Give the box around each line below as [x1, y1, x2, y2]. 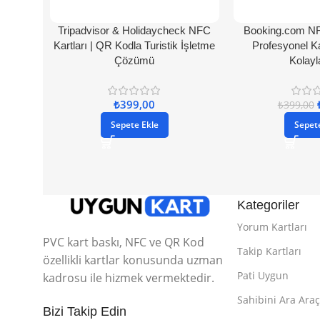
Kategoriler [237, 197, 300, 212]
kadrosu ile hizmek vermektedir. [43, 269, 214, 286]
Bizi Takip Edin [43, 304, 126, 319]
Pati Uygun [237, 268, 289, 282]
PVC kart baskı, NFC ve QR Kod [43, 234, 204, 250]
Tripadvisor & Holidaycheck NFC [58, 24, 211, 36]
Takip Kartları [237, 244, 302, 258]
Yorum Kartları [237, 219, 308, 234]
